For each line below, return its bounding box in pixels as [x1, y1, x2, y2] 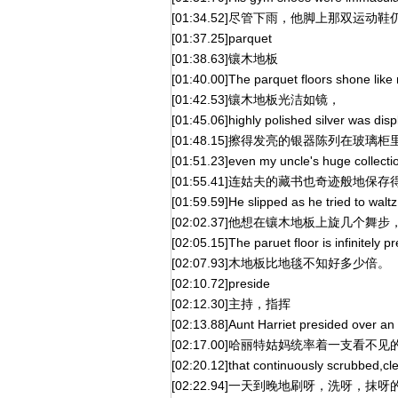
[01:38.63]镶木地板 [171, 52, 278, 66]
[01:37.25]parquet [171, 31, 272, 45]
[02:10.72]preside [171, 276, 270, 291]
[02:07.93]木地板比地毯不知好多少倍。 [171, 256, 390, 270]
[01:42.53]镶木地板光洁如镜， [171, 92, 340, 107]
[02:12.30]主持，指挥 [171, 297, 291, 311]
